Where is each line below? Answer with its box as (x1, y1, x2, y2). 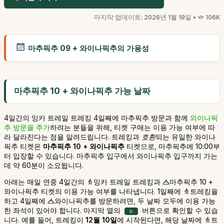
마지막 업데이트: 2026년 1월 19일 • (94, 13, 197, 21)
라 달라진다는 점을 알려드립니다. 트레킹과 (4, 132, 141, 141)
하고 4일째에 (4, 196, 47, 205)
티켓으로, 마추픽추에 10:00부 (124, 142, 220, 150)
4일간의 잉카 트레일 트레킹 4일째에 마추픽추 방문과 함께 (4, 113, 190, 122)
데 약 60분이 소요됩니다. (4, 161, 83, 169)
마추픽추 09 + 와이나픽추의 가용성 (26, 43, 149, 53)
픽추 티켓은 (4, 142, 43, 150)
